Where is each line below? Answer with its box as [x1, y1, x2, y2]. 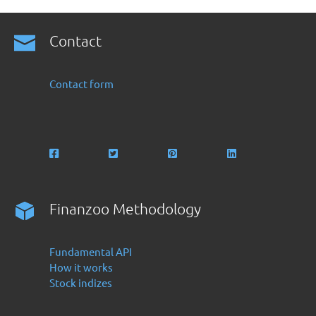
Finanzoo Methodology [49, 200, 202, 217]
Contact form [49, 77, 114, 90]
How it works [49, 260, 114, 274]
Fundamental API [49, 245, 133, 258]
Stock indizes [49, 276, 113, 289]
